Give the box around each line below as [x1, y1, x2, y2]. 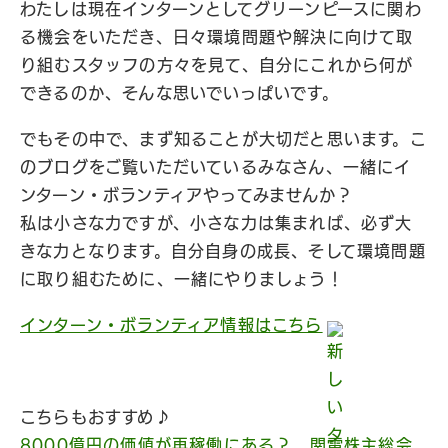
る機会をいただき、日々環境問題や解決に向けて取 [20, 29, 414, 45]
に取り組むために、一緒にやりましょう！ [20, 271, 344, 287]
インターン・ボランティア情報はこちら [20, 317, 323, 333]
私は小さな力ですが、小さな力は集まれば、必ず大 [20, 215, 413, 231]
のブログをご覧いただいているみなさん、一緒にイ [20, 159, 412, 175]
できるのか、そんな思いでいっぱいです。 [20, 85, 339, 101]
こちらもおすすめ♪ [20, 409, 172, 425]
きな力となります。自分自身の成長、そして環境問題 [20, 243, 426, 259]
